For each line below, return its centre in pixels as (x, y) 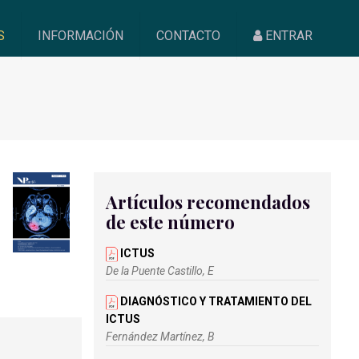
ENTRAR (288, 36)
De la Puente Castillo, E (160, 271)
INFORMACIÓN (81, 36)
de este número (170, 222)
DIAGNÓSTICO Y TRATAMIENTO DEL (215, 301)
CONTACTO (189, 36)
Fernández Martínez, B (160, 337)
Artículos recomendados (208, 202)
